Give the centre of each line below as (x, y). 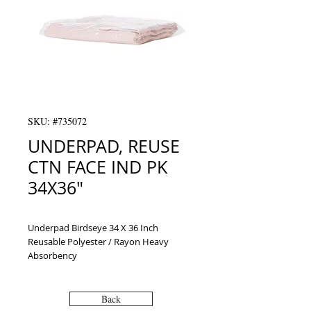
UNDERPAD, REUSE (104, 146)
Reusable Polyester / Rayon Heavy (98, 242)
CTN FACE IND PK (98, 167)
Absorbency (52, 255)
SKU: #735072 (57, 121)
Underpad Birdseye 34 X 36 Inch (93, 228)
